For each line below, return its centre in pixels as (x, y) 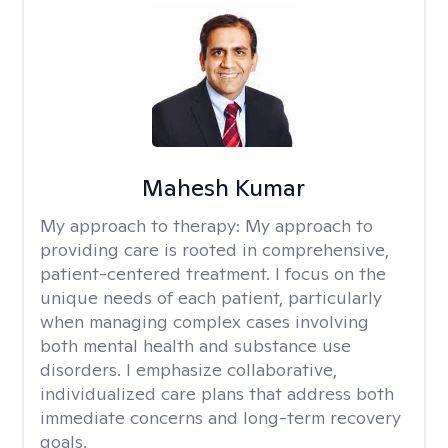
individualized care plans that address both (217, 393)
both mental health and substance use (195, 345)
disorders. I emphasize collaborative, (188, 369)
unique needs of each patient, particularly (211, 297)
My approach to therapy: (142, 225)
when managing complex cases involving (204, 321)
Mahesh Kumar (224, 187)
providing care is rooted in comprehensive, (214, 249)
